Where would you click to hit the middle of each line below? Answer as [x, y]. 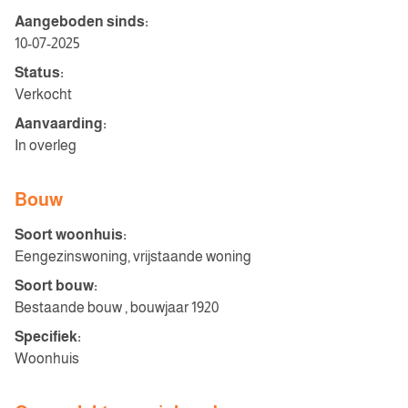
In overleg [46, 145]
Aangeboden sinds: [82, 21]
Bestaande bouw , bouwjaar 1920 [117, 307]
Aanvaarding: [61, 123]
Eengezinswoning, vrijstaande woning [133, 256]
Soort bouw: [56, 286]
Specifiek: [48, 337]
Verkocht [43, 94]
